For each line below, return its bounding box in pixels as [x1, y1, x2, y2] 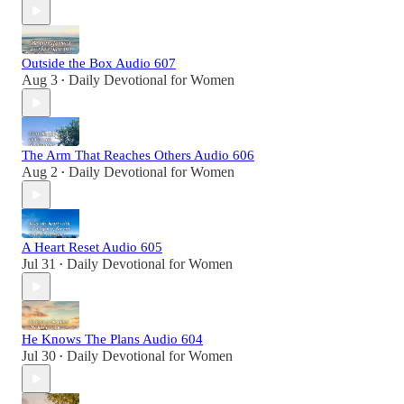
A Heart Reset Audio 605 [22, 240, 162, 255]
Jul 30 [22, 348, 56, 364]
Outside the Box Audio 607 [22, 56, 176, 71]
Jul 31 [22, 256, 56, 272]
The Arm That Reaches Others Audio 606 [22, 148, 254, 163]
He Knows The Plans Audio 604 [22, 332, 203, 347]
